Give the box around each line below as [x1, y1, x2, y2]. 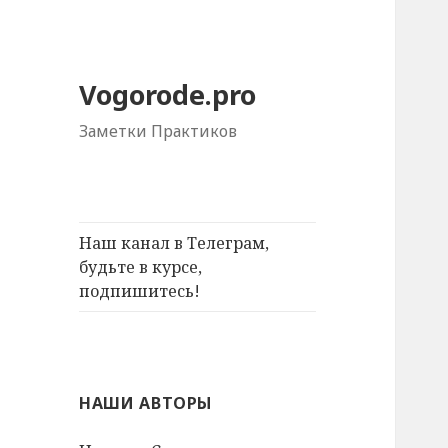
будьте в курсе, [79, 256, 203, 279]
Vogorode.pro [79, 76, 257, 114]
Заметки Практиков [79, 120, 238, 143]
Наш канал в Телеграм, [79, 232, 270, 255]
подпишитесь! [79, 280, 201, 303]
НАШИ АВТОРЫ [79, 392, 213, 415]
